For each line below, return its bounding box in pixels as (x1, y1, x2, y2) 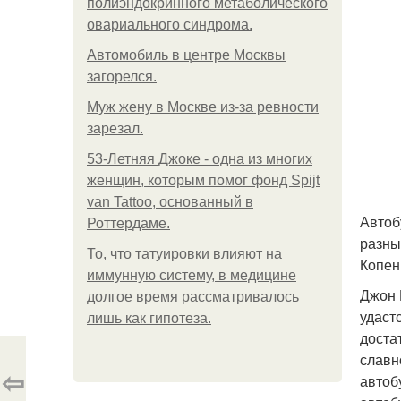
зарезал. (87, 121, 143, 136)
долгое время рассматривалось (87, 289, 299, 304)
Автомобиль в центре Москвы (87, 47, 286, 63)
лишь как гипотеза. (87, 311, 211, 326)
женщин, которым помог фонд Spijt (87, 173, 320, 188)
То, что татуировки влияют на (87, 246, 282, 261)
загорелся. (87, 69, 157, 84)
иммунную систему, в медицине (87, 268, 296, 283)
